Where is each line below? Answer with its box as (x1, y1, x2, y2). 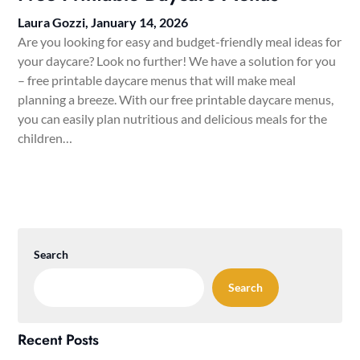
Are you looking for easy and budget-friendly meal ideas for (18, 34, 342, 50)
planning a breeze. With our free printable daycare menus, (18, 92, 334, 108)
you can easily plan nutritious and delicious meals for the (18, 111, 328, 127)
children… (18, 130, 73, 146)
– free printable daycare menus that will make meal (18, 72, 297, 88)
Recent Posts (18, 329, 100, 351)
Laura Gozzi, (18, 14, 92, 31)
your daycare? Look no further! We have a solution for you (18, 53, 337, 69)
